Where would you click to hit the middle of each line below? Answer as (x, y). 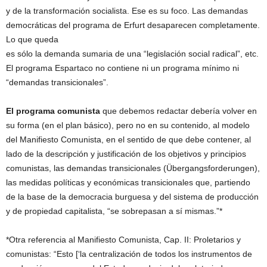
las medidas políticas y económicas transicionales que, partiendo (128, 183)
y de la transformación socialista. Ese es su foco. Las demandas (127, 11)
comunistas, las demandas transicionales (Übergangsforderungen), (133, 168)
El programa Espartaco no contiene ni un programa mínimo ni (122, 68)
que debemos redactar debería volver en (180, 111)
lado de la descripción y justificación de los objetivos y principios (126, 154)
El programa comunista (54, 111)
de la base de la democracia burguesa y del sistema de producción (132, 197)
